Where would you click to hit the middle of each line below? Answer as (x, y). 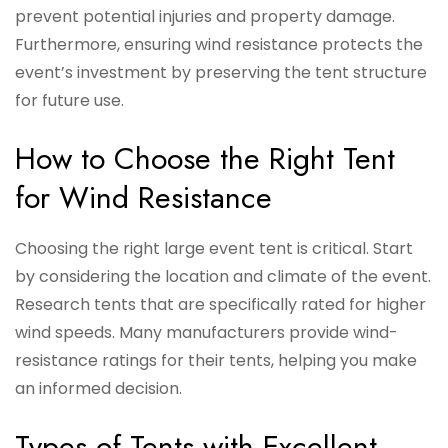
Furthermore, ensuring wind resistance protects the (219, 45)
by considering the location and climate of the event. (223, 277)
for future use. (69, 101)
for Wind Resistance (143, 198)
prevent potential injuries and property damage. (205, 17)
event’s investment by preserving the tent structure (221, 73)
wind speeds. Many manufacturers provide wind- (206, 333)
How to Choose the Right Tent (205, 159)
